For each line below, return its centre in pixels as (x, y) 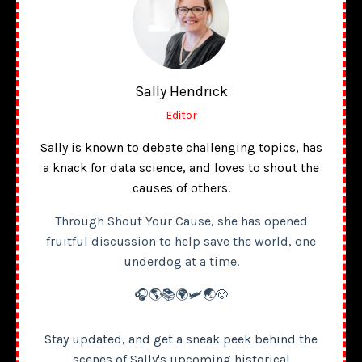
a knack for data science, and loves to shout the (181, 167)
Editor (181, 115)
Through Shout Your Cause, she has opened (181, 221)
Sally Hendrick (181, 91)
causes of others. (181, 187)
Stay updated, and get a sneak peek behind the (181, 339)
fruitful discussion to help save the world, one (181, 241)
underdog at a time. (181, 261)
